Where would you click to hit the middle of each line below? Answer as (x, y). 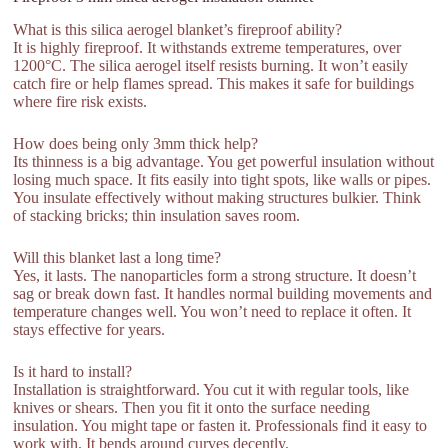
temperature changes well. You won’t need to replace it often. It (212, 311)
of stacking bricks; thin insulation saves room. (157, 215)
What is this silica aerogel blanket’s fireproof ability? (178, 29)
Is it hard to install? (73, 371)
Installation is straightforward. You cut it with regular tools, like (211, 389)
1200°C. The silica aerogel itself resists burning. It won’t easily (211, 65)
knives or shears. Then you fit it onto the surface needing (192, 407)
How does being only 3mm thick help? (136, 143)
